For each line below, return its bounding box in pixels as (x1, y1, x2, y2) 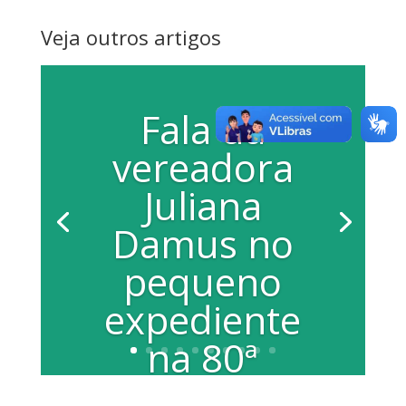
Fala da (140, 103, 266, 156)
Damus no (111, 217, 294, 270)
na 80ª (147, 332, 259, 384)
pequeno (123, 256, 283, 308)
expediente (104, 294, 302, 346)
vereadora (111, 141, 294, 194)
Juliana (143, 179, 262, 232)
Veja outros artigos (40, 24, 221, 52)
